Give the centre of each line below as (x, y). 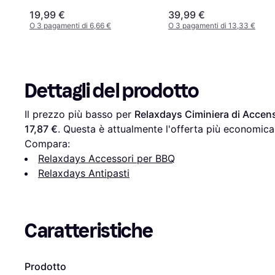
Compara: (47, 144)
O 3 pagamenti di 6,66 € (70, 26)
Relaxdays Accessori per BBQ (107, 159)
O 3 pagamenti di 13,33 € (212, 26)
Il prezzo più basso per (79, 114)
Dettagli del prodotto (112, 91)
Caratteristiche (89, 231)
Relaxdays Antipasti (84, 173)
